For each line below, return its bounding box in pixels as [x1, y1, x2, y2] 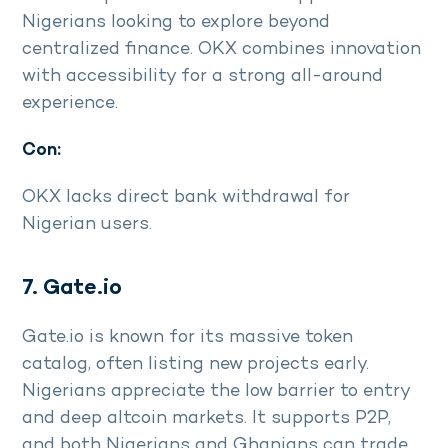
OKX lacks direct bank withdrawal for [22, 187, 350, 207]
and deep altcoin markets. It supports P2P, [22, 408, 391, 428]
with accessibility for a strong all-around [22, 66, 383, 86]
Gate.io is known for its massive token [22, 327, 353, 347]
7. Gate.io [22, 276, 122, 300]
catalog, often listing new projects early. [22, 354, 369, 374]
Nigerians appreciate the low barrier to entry [22, 381, 410, 401]
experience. [22, 93, 118, 113]
